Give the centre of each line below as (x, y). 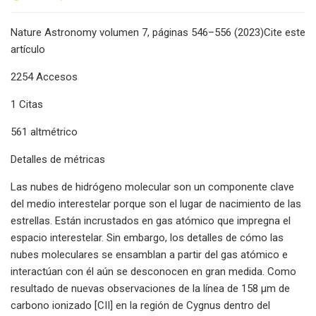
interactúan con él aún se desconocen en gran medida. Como (153, 271)
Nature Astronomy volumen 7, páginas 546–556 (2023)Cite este (158, 32)
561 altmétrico (44, 132)
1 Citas (27, 104)
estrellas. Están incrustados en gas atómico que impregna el (151, 220)
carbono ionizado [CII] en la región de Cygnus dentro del (140, 305)
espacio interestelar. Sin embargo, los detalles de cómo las (147, 237)
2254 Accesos (44, 77)
